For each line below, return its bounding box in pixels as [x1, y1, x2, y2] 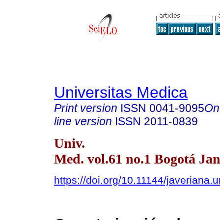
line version [54, 115, 112, 128]
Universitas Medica [54, 83, 188, 101]
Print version [54, 102, 117, 114]
